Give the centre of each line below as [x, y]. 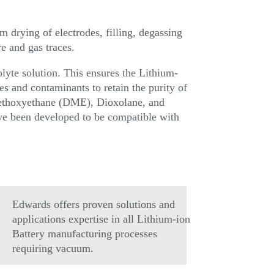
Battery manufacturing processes [85, 233]
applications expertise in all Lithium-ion [102, 219]
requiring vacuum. [53, 248]
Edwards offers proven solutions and [94, 204]
